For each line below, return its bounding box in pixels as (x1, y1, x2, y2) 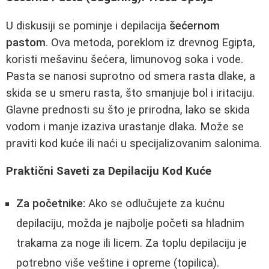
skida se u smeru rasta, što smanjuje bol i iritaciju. (6, 86, 255, 100)
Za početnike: (16, 196, 85, 210)
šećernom (169, 19, 220, 32)
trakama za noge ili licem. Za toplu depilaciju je (16, 236, 247, 250)
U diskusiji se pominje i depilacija (6, 19, 169, 32)
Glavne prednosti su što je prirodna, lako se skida (6, 103, 250, 116)
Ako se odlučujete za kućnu (85, 196, 225, 210)
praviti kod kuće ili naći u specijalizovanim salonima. (6, 136, 262, 150)
